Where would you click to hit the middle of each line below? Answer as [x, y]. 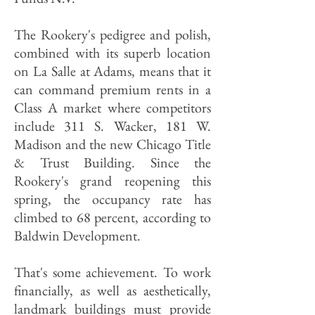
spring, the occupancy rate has [112, 199]
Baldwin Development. [77, 236]
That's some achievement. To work [112, 272]
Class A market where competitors [112, 108]
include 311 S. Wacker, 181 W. [112, 126]
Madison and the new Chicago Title [112, 144]
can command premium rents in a [112, 89]
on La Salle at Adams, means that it [112, 71]
